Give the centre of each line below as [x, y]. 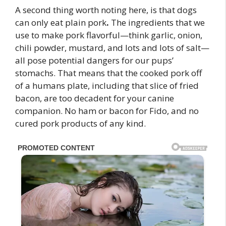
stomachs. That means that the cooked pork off [108, 73]
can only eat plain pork [61, 23]
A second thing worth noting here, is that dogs [106, 10]
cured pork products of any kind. [80, 124]
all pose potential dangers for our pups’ [94, 61]
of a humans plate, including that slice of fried [107, 86]
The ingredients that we [158, 23]
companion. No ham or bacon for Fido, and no [107, 111]
